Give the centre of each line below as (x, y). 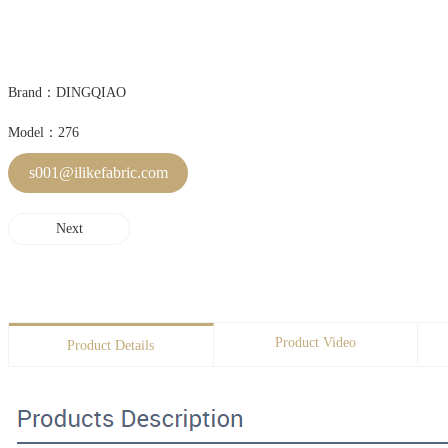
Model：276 (43, 132)
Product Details (111, 346)
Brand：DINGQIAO (67, 92)
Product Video (315, 343)
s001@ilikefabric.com (98, 172)
